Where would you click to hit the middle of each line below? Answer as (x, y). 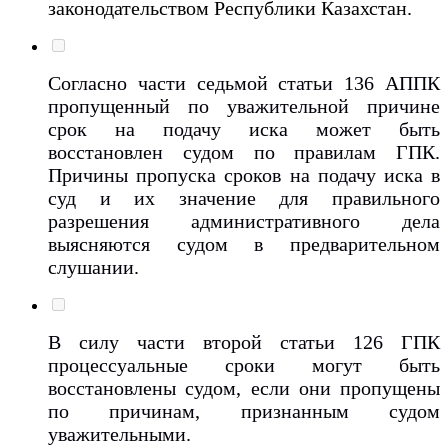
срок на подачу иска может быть (244, 128)
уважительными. (122, 433)
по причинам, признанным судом (244, 410)
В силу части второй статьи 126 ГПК (244, 341)
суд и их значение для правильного (244, 197)
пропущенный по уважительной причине (244, 105)
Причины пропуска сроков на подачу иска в (244, 174)
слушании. (96, 266)
